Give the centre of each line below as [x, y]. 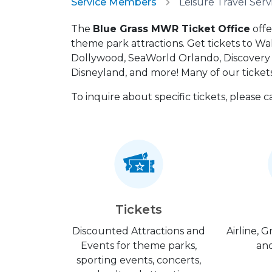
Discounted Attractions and [139, 231]
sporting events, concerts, [139, 260]
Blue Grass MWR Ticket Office [172, 29]
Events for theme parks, [139, 246]
